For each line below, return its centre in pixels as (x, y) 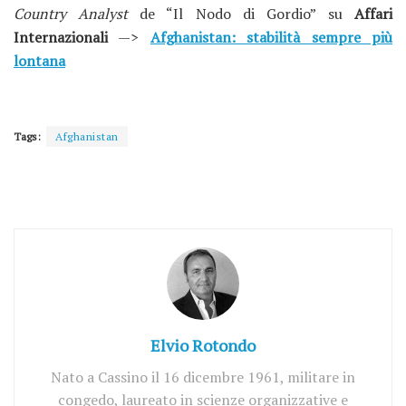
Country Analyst (71, 14)
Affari (373, 14)
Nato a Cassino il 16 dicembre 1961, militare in (203, 377)
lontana (39, 61)
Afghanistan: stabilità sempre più (271, 37)
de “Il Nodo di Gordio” (222, 14)
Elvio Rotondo (203, 345)
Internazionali (61, 37)
